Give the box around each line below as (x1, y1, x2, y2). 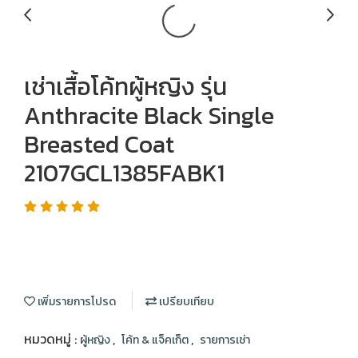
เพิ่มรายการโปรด (35, 293, 116, 310)
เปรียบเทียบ (157, 293, 214, 310)
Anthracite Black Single (24, 97, 274, 133)
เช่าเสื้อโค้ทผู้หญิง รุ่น (24, 69, 227, 105)
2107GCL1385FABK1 (24, 155, 225, 191)
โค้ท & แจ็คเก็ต (121, 332, 191, 348)
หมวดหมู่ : (24, 329, 80, 348)
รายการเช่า (200, 332, 250, 348)
